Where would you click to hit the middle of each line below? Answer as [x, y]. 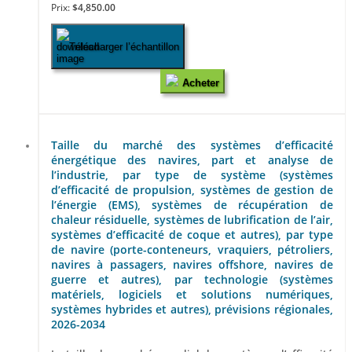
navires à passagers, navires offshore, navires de [192, 264]
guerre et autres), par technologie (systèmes [192, 279]
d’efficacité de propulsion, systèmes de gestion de [192, 189]
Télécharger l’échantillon [124, 46]
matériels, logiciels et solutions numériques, [192, 294]
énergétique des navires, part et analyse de [192, 159]
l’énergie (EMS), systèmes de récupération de [192, 204]
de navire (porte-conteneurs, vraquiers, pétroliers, [192, 249]
